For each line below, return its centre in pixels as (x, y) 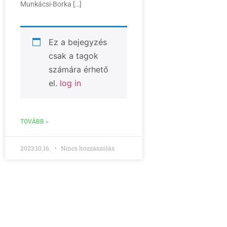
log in (70, 83)
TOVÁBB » (34, 122)
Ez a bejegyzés (78, 42)
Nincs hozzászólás (87, 148)
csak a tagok (73, 56)
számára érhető (79, 70)
